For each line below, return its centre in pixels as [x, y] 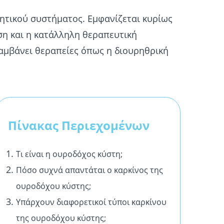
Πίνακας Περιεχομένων [79, 125]
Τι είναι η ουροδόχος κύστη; [69, 154]
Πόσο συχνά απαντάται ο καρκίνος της [89, 170]
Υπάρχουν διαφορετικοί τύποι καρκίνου [91, 202]
